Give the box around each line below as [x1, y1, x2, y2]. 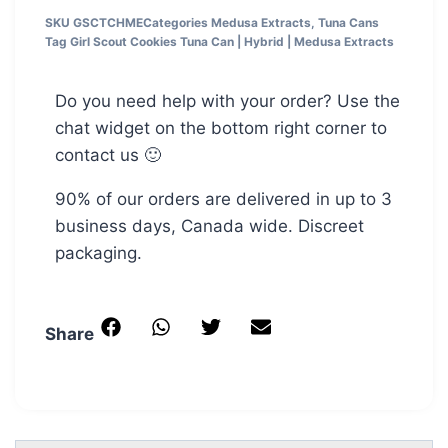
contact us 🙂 [55, 145, 161, 166]
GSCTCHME [73, 15, 143, 31]
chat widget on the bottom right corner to [55, 118, 387, 139]
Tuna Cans [318, 15, 379, 31]
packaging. [55, 243, 142, 264]
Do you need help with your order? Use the [55, 91, 400, 112]
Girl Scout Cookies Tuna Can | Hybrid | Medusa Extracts [70, 34, 394, 50]
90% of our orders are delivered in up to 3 [55, 189, 392, 210]
